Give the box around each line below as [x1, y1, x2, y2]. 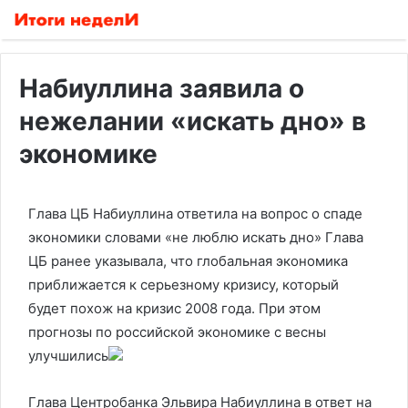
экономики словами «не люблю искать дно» [28, 229, 325, 246]
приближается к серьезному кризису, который [28, 276, 339, 293]
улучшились [28, 347, 108, 364]
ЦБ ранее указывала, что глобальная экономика [28, 252, 348, 270]
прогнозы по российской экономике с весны [28, 323, 326, 341]
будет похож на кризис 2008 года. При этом [28, 300, 321, 317]
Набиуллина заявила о [19, 73, 304, 104]
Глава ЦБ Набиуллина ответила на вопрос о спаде [28, 205, 362, 222]
